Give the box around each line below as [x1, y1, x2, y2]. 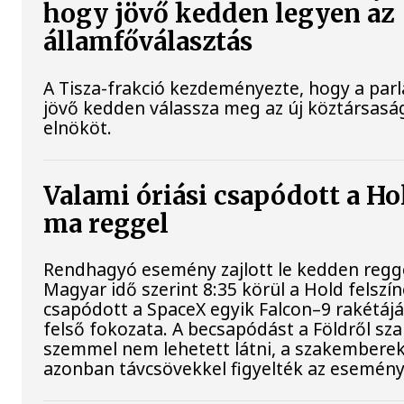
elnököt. [43, 115, 113, 140]
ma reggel [43, 207, 170, 240]
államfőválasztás [43, 26, 253, 59]
